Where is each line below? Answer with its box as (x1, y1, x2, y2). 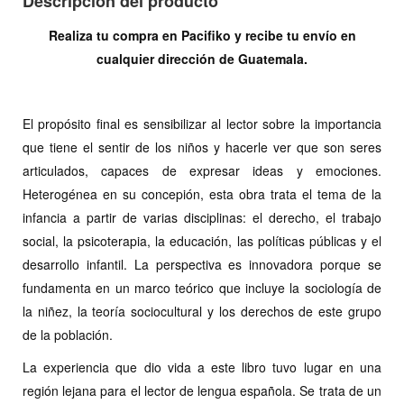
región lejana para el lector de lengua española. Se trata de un (23, 381, 381, 399)
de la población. (23, 325, 113, 344)
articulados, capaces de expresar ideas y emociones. (23, 161, 381, 179)
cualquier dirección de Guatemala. (96, 49, 308, 68)
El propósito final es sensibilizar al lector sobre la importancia (23, 114, 381, 133)
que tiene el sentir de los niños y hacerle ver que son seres (23, 137, 381, 156)
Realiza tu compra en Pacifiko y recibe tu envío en (48, 25, 356, 44)
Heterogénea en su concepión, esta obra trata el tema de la (23, 184, 381, 203)
